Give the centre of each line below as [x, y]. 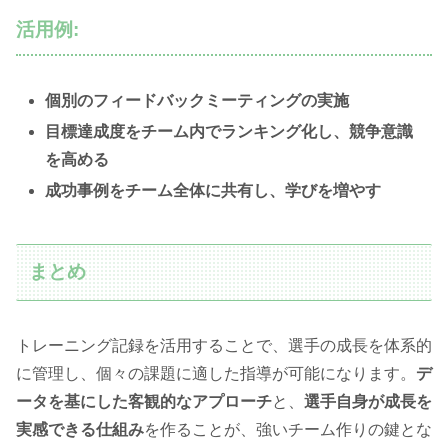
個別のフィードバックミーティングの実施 [197, 101]
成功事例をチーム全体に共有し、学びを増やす [213, 191]
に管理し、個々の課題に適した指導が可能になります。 [216, 373]
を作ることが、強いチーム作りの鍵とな [288, 429]
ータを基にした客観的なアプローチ [144, 401]
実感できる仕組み [80, 429]
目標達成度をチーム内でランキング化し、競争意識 [229, 132]
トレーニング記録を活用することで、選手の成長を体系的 [224, 345]
